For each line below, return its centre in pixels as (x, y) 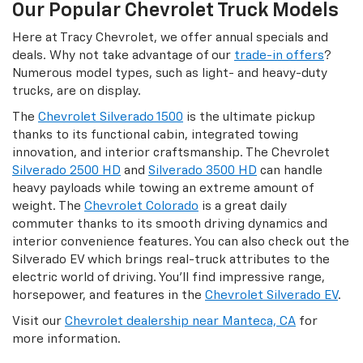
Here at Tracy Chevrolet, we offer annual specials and (170, 38)
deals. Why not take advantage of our (123, 56)
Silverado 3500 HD (203, 171)
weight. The (48, 207)
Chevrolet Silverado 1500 (111, 117)
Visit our (38, 322)
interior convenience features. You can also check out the (181, 242)
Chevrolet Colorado (141, 207)
